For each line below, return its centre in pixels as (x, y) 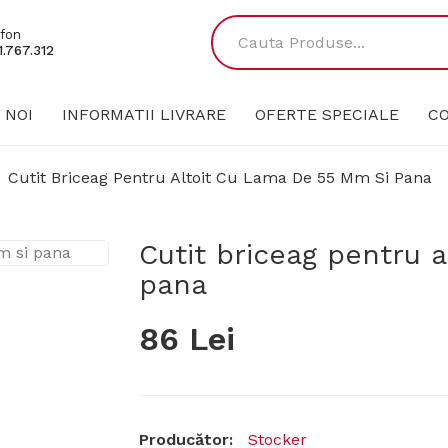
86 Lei (187, 339)
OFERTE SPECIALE (327, 114)
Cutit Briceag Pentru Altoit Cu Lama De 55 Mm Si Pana (220, 177)
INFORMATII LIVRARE (144, 114)
